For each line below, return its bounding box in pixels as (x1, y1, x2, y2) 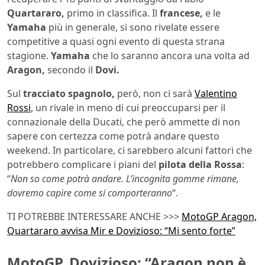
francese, (160, 6, 203, 20)
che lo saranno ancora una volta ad (90, 49, 250, 62)
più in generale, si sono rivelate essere (46, 20, 219, 34)
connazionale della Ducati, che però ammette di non (7, 115, 240, 128)
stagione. (7, 49, 51, 62)
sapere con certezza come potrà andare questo (7, 129, 219, 143)
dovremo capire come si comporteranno (7, 186, 172, 199)
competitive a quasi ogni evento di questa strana (7, 34, 225, 48)
